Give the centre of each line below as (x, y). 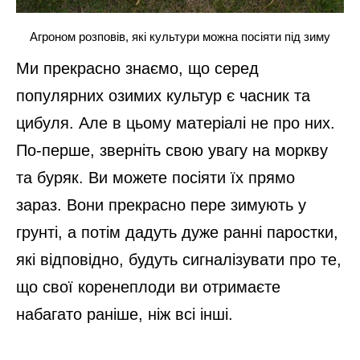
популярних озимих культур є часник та (163, 96)
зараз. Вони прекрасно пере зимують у (161, 205)
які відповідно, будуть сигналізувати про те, (179, 260)
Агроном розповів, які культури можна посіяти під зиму (180, 36)
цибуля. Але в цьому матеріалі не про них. (176, 123)
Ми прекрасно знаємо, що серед (137, 69)
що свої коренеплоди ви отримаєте (148, 287)
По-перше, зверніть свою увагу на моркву (172, 151)
